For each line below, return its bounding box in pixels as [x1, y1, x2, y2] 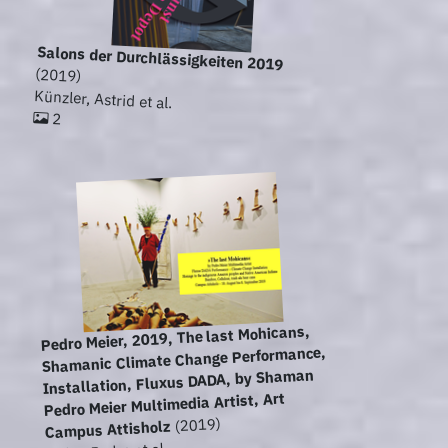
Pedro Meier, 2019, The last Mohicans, [39, 321, 311, 355]
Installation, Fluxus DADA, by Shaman [42, 365, 314, 399]
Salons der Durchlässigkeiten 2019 [36, 42, 285, 75]
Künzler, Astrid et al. [34, 86, 173, 113]
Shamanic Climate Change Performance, [41, 342, 327, 377]
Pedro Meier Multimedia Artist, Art [43, 388, 286, 421]
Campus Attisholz [44, 416, 172, 443]
